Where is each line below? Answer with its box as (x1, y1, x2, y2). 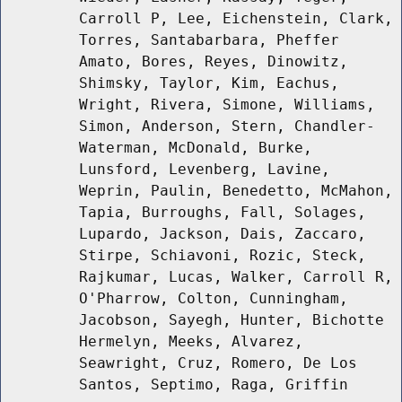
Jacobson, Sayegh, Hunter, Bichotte (79, 311, 384, 329)
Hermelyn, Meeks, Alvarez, (79, 333, 303, 351)
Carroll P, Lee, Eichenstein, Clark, (79, 10, 393, 28)
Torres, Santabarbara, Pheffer (79, 31, 339, 49)
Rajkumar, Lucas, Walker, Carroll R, (79, 268, 393, 286)
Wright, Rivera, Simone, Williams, (79, 96, 375, 114)
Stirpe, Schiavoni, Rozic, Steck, (79, 247, 366, 265)
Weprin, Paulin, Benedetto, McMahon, (79, 182, 393, 200)
